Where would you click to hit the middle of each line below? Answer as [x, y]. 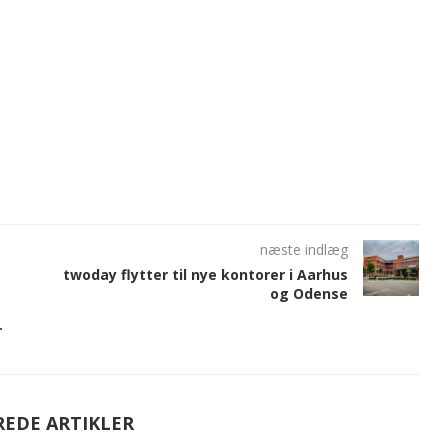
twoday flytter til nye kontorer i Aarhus [205, 274]
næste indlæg [303, 249]
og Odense [308, 293]
